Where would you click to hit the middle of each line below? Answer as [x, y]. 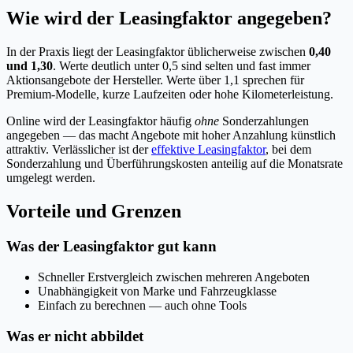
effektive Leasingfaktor [208, 150]
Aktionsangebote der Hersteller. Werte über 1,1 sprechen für [155, 80]
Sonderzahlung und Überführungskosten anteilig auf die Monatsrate [175, 164]
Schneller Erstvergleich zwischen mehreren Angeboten [174, 277]
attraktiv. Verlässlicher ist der [79, 150]
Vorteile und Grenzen [94, 212]
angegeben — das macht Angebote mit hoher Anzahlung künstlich [171, 136]
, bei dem [288, 150]
